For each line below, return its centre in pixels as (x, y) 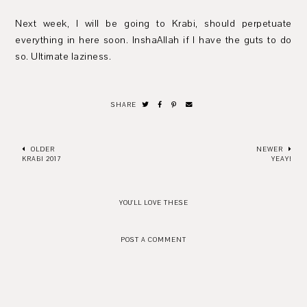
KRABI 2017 (42, 158)
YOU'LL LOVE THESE (153, 202)
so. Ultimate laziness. (63, 56)
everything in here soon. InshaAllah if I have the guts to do (153, 40)
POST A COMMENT (153, 239)
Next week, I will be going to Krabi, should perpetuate (153, 23)
